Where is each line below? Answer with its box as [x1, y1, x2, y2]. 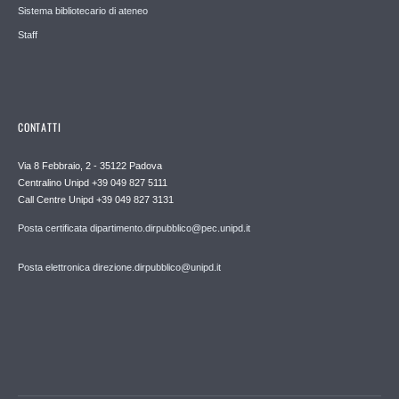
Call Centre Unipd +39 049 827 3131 [18, 193, 174, 205]
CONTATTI [18, 118, 61, 134]
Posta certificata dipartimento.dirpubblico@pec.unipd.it [18, 222, 250, 233]
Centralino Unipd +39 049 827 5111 [18, 176, 167, 188]
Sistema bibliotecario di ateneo [18, 4, 148, 16]
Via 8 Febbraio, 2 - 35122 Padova [18, 159, 162, 171]
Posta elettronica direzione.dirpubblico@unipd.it [18, 261, 221, 273]
